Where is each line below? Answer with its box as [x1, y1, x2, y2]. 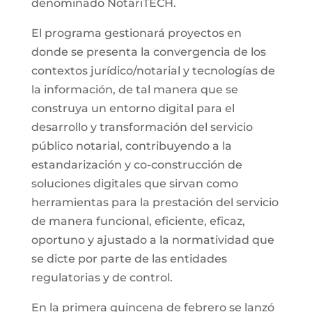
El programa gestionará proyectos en [31, 26, 242, 40]
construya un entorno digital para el [31, 101, 235, 115]
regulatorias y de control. [31, 270, 173, 284]
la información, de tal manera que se [31, 82, 238, 96]
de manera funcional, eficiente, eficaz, [31, 214, 245, 228]
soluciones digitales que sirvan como [31, 176, 238, 190]
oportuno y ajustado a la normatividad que [31, 233, 274, 247]
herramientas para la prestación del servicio [31, 195, 279, 209]
